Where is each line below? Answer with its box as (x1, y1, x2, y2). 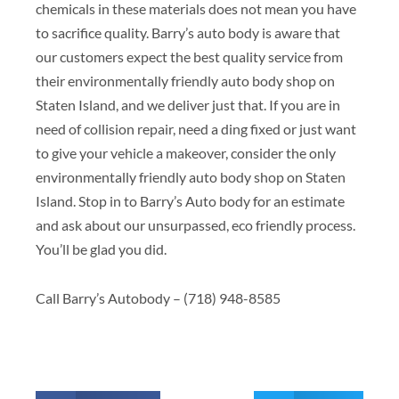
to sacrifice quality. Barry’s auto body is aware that (36, 23, 340, 41)
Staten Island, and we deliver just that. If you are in (36, 95, 340, 113)
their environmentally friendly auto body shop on (36, 71, 335, 89)
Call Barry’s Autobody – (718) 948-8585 (36, 289, 281, 306)
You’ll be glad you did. (36, 240, 167, 257)
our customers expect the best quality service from (36, 47, 343, 65)
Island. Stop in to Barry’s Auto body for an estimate (36, 191, 345, 209)
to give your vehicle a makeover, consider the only (36, 143, 336, 161)
